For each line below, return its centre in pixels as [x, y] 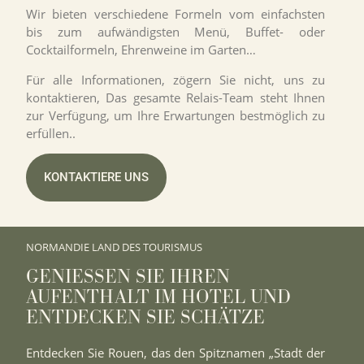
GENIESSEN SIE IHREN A [128, 277]
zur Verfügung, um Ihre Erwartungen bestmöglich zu [175, 115]
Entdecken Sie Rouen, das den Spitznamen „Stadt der [175, 353]
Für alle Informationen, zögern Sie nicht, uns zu [175, 79]
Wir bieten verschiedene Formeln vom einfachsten [175, 14]
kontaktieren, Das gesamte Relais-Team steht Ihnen [175, 97]
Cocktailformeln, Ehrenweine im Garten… [141, 50]
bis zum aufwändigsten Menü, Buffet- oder [175, 32]
